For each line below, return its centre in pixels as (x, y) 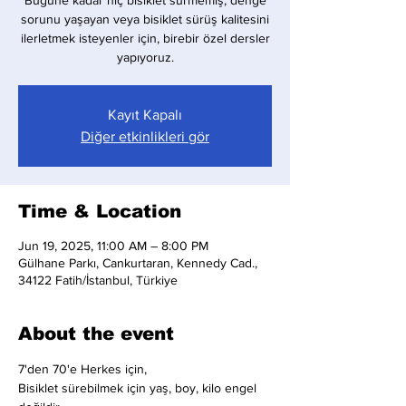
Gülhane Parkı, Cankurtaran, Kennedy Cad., (138, 263)
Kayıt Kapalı (145, 115)
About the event (96, 333)
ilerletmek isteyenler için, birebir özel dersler (145, 38)
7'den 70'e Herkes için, (82, 369)
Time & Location (100, 211)
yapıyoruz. (145, 57)
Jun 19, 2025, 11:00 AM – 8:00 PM (113, 246)
